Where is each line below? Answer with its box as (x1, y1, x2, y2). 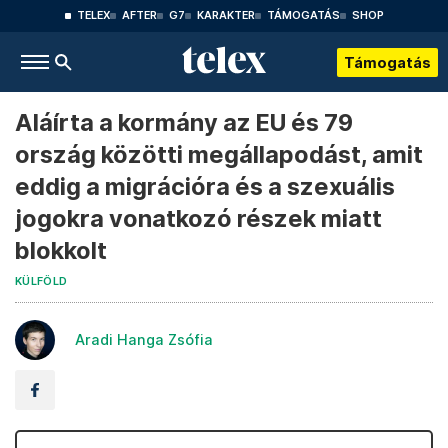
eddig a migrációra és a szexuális (15, 172, 395, 201)
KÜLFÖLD (15, 275, 68, 288)
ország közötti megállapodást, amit (15, 140, 423, 169)
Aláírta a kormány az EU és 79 (15, 108, 353, 137)
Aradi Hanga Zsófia (75, 331, 213, 348)
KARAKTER (196, 9, 255, 22)
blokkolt (15, 236, 107, 265)
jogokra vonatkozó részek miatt (15, 204, 382, 233)
